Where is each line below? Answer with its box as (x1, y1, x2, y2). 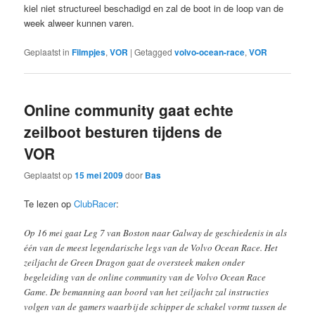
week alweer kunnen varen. (24, 16, 135, 30)
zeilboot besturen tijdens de (24, 120, 223, 142)
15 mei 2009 (75, 169, 124, 182)
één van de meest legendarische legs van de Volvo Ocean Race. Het (24, 241, 278, 255)
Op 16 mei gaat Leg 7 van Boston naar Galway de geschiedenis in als (24, 226, 288, 240)
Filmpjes (72, 45, 106, 58)
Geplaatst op (24, 169, 75, 181)
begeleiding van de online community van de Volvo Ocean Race (24, 271, 266, 284)
